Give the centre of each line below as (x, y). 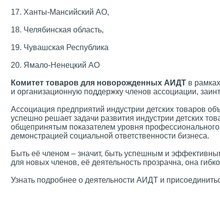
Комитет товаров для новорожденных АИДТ (98, 83)
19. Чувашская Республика (60, 47)
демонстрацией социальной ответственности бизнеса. (110, 136)
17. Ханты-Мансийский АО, (60, 12)
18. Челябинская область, (57, 30)
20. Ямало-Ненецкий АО (55, 65)
